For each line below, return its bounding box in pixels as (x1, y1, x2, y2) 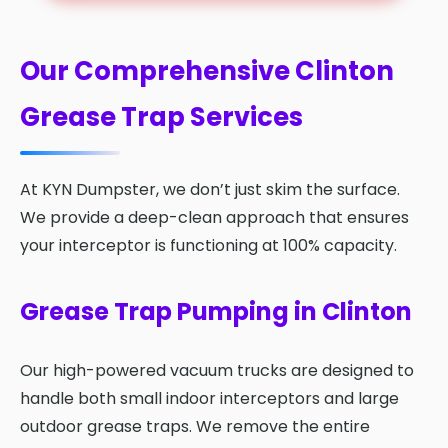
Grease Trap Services (20, 98, 303, 135)
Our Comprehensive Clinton (20, 52, 394, 89)
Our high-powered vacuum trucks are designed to (20, 359, 414, 383)
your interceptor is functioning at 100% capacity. (20, 234, 397, 258)
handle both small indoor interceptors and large (20, 387, 399, 411)
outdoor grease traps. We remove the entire (20, 415, 370, 439)
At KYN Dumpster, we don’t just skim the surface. (20, 178, 400, 202)
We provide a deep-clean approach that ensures (20, 206, 409, 230)
